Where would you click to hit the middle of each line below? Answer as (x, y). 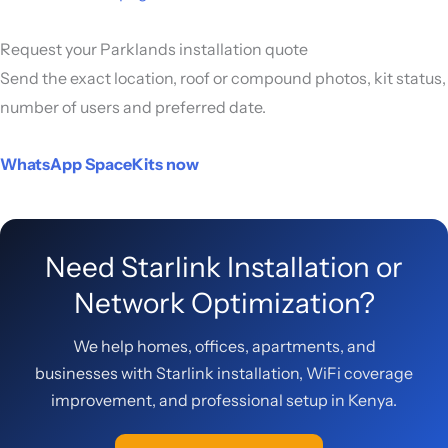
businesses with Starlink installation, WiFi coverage (224, 372)
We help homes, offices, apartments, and (224, 345)
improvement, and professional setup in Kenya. (224, 399)
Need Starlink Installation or (224, 266)
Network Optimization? (224, 302)
